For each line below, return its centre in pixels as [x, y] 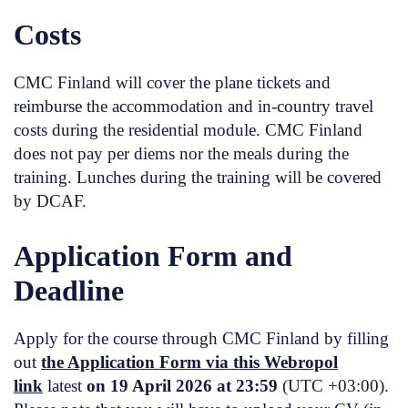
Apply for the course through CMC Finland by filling [201, 338]
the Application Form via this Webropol [189, 362]
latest [67, 385]
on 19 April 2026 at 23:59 [182, 385]
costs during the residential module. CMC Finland [188, 129]
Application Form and [153, 256]
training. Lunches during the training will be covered [198, 177]
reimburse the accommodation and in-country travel [194, 106]
